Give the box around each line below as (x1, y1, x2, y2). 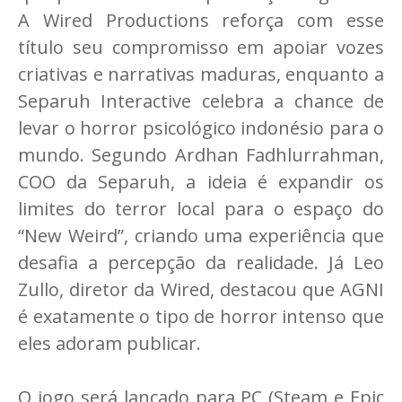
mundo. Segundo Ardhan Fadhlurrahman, (18, 143, 384, 168)
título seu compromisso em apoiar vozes (18, 35, 384, 60)
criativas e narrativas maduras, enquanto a (18, 62, 384, 87)
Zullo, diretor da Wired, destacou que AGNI (18, 277, 384, 302)
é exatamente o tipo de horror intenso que (18, 304, 384, 329)
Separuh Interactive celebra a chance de (18, 89, 384, 114)
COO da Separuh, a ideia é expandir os (18, 170, 384, 195)
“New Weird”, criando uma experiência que (18, 223, 384, 249)
